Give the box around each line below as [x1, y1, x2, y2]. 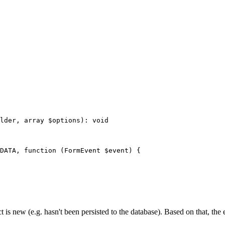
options [52, 117, 80, 125]
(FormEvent [60, 147, 104, 155]
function [24, 147, 56, 155]
